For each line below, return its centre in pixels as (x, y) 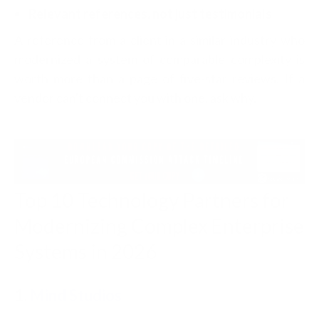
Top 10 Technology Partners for (152, 200)
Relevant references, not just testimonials (150, 13)
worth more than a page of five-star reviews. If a (159, 78)
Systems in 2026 (85, 251)
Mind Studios (76, 295)
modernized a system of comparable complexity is (159, 59)
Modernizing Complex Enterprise (159, 225)
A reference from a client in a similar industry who (159, 40)
